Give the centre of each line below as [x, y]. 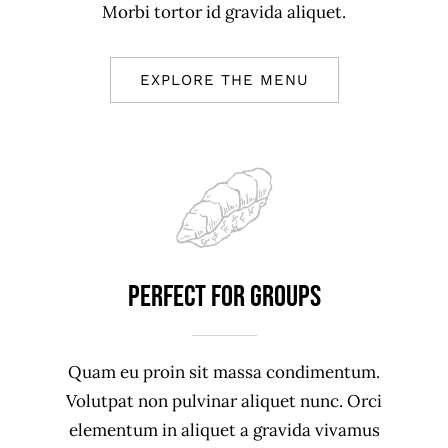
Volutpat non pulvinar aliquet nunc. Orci [224, 401]
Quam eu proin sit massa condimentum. [224, 372]
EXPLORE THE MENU [224, 80]
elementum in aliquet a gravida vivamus [224, 430]
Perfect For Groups [224, 296]
